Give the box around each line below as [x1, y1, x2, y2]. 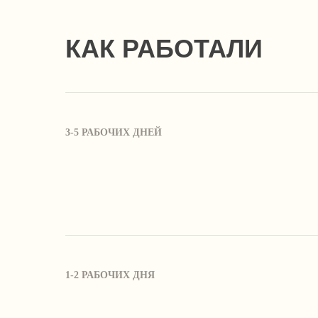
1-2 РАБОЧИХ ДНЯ [65, 269, 155, 280]
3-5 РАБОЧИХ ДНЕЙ [65, 126, 162, 138]
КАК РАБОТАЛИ [65, 33, 263, 63]
